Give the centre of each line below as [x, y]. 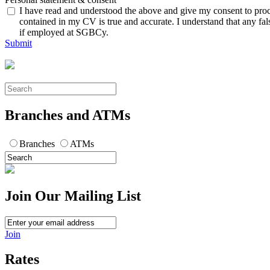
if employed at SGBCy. [64, 32]
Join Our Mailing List [73, 196]
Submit [18, 43]
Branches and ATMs [67, 115]
